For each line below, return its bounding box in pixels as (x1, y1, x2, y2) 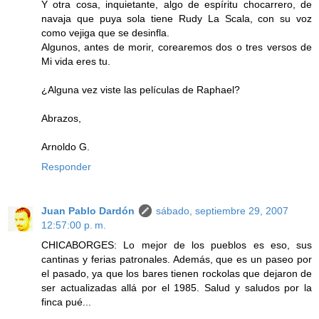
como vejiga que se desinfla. (41, 27, 169, 39)
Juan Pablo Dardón (41, 205, 135, 217)
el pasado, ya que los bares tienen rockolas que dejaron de (41, 268, 312, 280)
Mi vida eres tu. (41, 56, 110, 68)
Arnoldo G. (41, 141, 90, 153)
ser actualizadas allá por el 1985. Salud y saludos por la (41, 282, 312, 294)
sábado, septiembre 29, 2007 (156, 205, 288, 217)
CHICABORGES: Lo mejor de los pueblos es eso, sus (41, 239, 312, 251)
